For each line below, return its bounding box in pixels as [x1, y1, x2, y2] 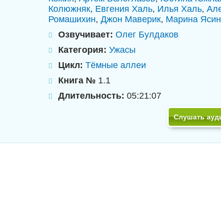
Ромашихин [48, 14, 96, 24]
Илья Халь [157, 4, 202, 14]
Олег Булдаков [115, 30, 179, 39]
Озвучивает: [58, 30, 113, 39]
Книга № [58, 75, 96, 85]
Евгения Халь [95, 4, 152, 14]
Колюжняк [48, 4, 90, 14]
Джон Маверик [100, 14, 161, 24]
